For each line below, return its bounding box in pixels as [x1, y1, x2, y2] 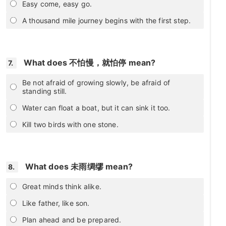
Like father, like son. [22, 198, 90, 207]
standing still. [22, 86, 67, 95]
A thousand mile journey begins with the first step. [22, 16, 191, 25]
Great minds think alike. [22, 182, 101, 191]
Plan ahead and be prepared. [22, 215, 122, 224]
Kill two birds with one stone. [22, 120, 119, 129]
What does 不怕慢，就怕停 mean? [23, 57, 156, 68]
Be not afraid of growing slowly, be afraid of [22, 78, 171, 87]
